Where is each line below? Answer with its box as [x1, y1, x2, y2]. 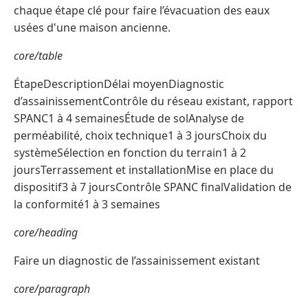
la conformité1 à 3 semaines [14, 197, 160, 212]
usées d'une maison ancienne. [14, 20, 170, 36]
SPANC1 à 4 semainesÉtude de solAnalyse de [14, 111, 244, 126]
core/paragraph [14, 281, 90, 297]
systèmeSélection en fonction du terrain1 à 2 [14, 145, 246, 161]
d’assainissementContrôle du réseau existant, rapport [14, 93, 293, 109]
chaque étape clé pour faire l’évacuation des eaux [14, 3, 269, 19]
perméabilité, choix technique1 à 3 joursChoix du [14, 128, 267, 144]
